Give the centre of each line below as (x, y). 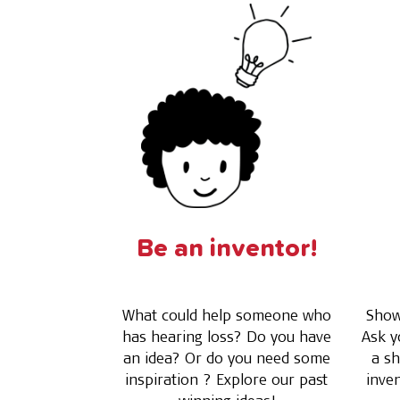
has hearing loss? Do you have (226, 336)
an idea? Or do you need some (226, 358)
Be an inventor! (226, 249)
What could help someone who (226, 315)
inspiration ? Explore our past (226, 379)
